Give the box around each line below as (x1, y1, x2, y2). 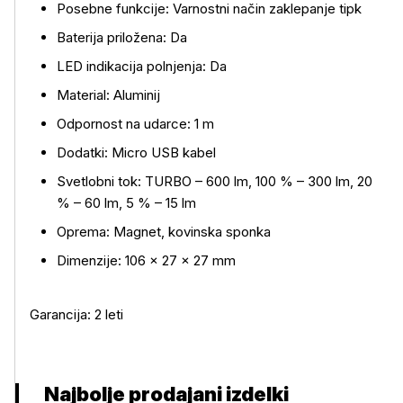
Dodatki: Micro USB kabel (57, 144, 216, 161)
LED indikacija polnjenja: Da (57, 58, 227, 75)
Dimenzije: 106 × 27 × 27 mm (57, 252, 236, 269)
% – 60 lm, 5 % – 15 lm (57, 194, 196, 211)
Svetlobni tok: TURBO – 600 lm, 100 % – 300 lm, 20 (57, 173, 372, 190)
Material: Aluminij (57, 86, 160, 103)
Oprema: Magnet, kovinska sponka (57, 223, 271, 240)
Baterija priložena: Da (57, 29, 187, 46)
